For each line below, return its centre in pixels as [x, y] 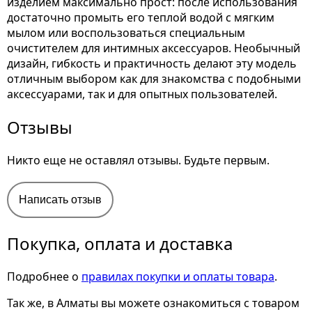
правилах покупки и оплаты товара [178, 276]
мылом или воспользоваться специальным [126, 33]
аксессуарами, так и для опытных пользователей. [143, 94]
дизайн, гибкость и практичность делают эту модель [152, 63]
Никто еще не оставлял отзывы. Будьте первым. [138, 160]
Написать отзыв [60, 200]
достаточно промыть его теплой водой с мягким [141, 17]
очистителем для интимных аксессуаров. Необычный [154, 48]
